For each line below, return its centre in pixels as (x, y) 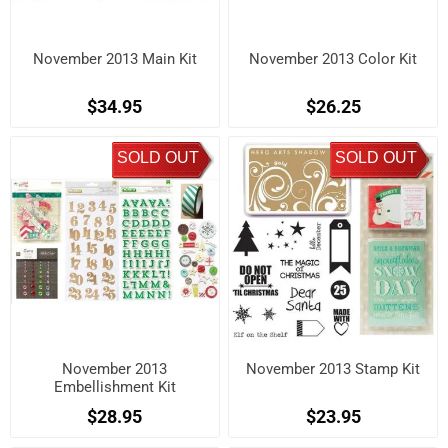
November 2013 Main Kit (114, 58)
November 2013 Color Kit (333, 58)
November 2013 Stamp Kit (333, 368)
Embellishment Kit (114, 386)
